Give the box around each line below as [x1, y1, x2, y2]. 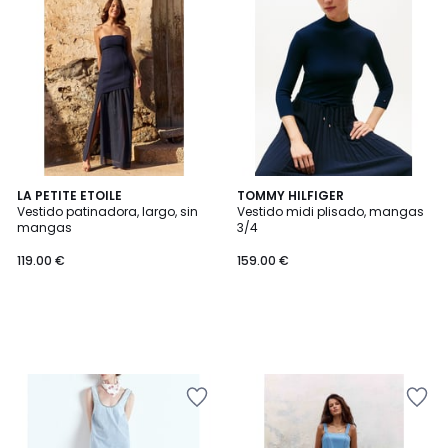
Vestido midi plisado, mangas [237, 203, 424, 220]
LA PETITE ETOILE [17, 187, 122, 204]
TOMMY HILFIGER [237, 187, 344, 204]
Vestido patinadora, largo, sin [17, 203, 198, 220]
